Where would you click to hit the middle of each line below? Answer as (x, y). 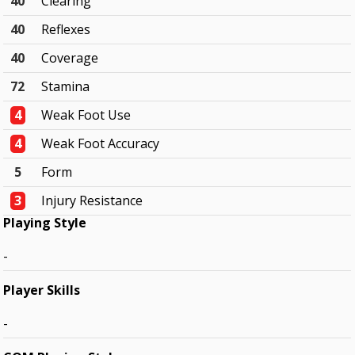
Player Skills (42, 290)
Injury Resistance (92, 201)
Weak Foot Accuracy (101, 144)
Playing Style (45, 223)
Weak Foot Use (86, 115)
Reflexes (66, 30)
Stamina (66, 87)
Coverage (70, 58)
